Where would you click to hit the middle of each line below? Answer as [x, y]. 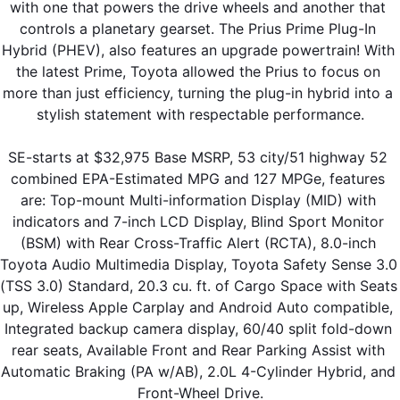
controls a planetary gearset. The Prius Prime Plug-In [198, 28]
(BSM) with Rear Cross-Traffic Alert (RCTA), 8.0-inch [198, 242]
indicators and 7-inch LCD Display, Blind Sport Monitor [198, 221]
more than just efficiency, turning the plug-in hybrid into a [198, 92]
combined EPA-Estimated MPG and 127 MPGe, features [198, 178]
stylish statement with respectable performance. [200, 114]
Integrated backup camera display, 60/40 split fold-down [198, 328]
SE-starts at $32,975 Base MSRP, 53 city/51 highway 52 [198, 157]
